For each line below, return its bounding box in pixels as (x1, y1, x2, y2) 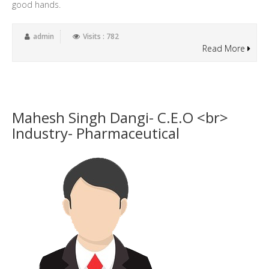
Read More (202, 43, 247, 54)
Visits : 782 (83, 31, 119, 41)
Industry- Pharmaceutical (12, 123, 180, 143)
